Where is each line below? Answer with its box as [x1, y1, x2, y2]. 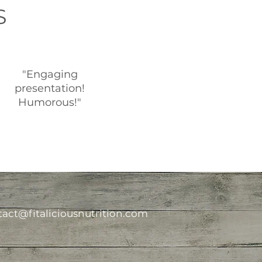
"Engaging [22, 68, 78, 81]
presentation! [15, 82, 85, 95]
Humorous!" [18, 96, 81, 109]
